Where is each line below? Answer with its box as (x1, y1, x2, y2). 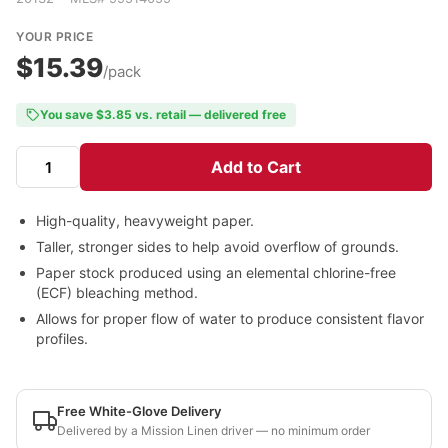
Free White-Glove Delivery (57, 403, 221, 419)
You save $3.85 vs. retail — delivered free (40, 107, 286, 122)
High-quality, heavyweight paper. (36, 212, 254, 229)
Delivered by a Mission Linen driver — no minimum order (57, 423, 370, 438)
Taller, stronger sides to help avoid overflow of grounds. (36, 238, 399, 255)
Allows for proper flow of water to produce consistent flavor (36, 310, 424, 327)
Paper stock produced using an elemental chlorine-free (36, 264, 396, 281)
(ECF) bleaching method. (36, 284, 198, 301)
